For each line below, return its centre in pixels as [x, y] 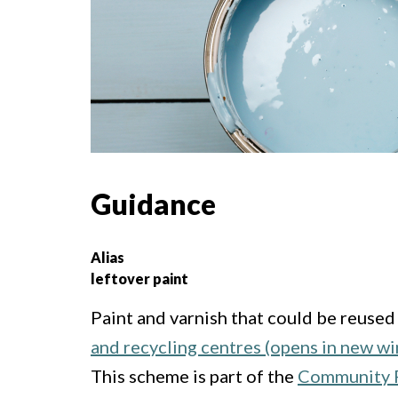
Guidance [153, 204]
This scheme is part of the [194, 376]
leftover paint [139, 279]
